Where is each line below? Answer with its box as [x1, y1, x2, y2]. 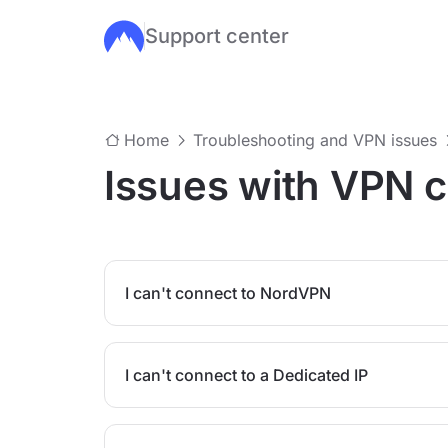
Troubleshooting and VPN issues [193, 130, 437, 150]
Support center [145, 24, 289, 48]
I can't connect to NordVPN [125, 283, 331, 303]
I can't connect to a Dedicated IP [125, 365, 368, 385]
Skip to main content [100, 26, 255, 46]
